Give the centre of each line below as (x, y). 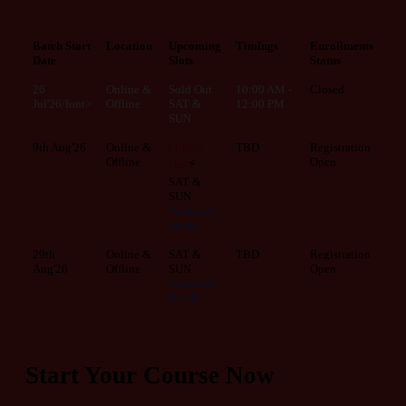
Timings (257, 45)
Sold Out (190, 89)
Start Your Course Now (150, 375)
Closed (327, 89)
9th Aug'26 (59, 147)
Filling (185, 147)
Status (325, 60)
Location (129, 45)
